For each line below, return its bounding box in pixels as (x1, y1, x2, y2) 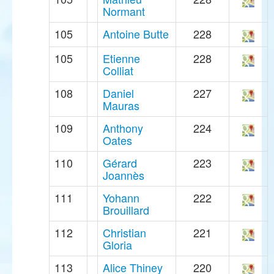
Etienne (103, 50, 140, 67)
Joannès (103, 167, 144, 183)
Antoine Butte (103, 26, 169, 42)
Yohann (103, 190, 139, 206)
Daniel (103, 85, 134, 102)
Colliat (103, 62, 133, 79)
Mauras (103, 97, 139, 114)
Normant (103, 3, 145, 20)
